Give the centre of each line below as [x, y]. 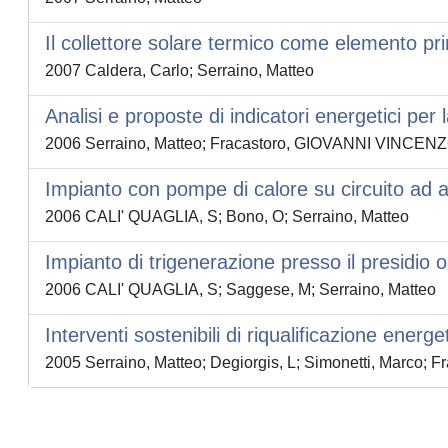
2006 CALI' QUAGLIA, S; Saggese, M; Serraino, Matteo [240, 289]
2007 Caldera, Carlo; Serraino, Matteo [179, 70]
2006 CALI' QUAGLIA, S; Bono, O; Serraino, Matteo [227, 216]
